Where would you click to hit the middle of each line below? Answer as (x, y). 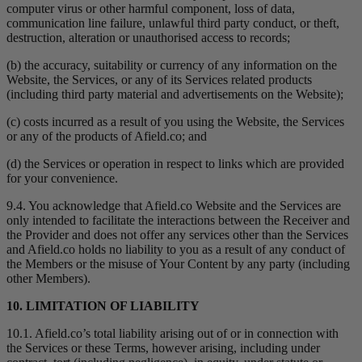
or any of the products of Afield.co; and (107, 137)
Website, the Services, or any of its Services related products (159, 80)
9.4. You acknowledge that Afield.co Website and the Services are (174, 206)
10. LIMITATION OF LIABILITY (103, 306)
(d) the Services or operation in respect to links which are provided (175, 164)
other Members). (48, 279)
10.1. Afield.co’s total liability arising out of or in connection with (173, 334)
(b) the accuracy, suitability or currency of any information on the (172, 65)
